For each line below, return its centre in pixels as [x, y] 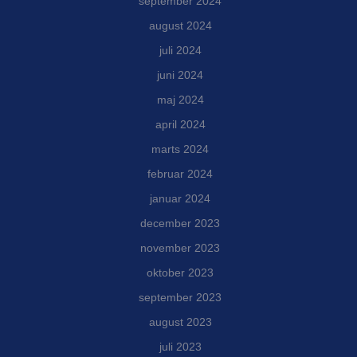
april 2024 [180, 125]
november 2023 [180, 248]
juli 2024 [180, 51]
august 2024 [180, 26]
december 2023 [180, 224]
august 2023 [180, 322]
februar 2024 [180, 174]
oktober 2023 [180, 273]
